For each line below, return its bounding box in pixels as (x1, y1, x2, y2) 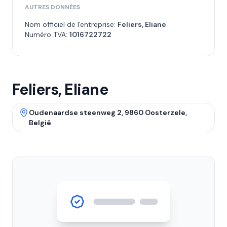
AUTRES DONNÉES (25, 3, 80, 11)
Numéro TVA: (25, 30, 69, 39)
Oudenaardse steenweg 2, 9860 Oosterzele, (29, 108, 187, 117)
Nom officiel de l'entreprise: (25, 20, 118, 29)
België (29, 118, 51, 127)
